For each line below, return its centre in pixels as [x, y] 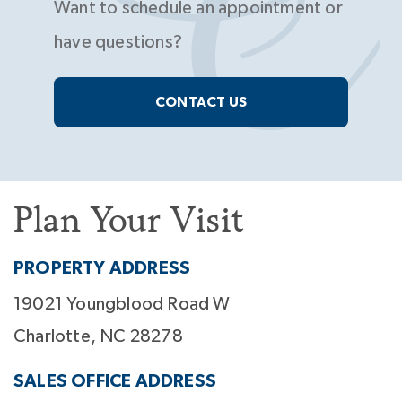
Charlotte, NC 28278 [98, 337]
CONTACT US [201, 103]
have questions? [118, 43]
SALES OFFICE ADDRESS [115, 382]
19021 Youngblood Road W [122, 305]
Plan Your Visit [129, 220]
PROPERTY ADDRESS [102, 269]
